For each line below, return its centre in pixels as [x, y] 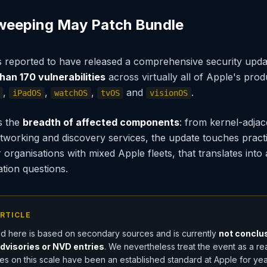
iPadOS [27, 93]
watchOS [71, 93]
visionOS [169, 93]
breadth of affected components [101, 122]
